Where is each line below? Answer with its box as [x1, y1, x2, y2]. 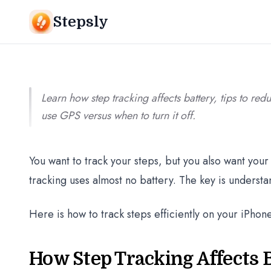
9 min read [87, 12, 126, 24]
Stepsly [53, 13, 108, 30]
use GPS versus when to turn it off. [41, 108, 195, 123]
